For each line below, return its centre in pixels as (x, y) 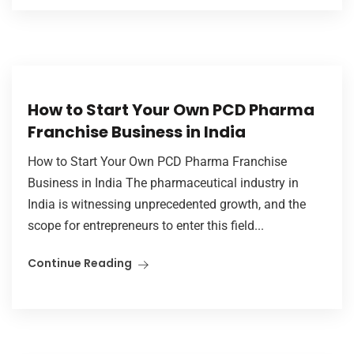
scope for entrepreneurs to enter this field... (146, 225)
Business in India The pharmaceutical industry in (163, 183)
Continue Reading (80, 263)
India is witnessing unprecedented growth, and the (167, 204)
